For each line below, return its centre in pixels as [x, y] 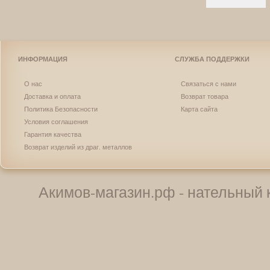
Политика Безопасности [61, 109]
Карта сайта [199, 109]
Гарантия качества [53, 134]
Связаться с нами [209, 83]
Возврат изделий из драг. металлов [78, 147]
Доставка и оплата [52, 96]
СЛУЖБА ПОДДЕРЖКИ [212, 59]
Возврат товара [205, 96]
